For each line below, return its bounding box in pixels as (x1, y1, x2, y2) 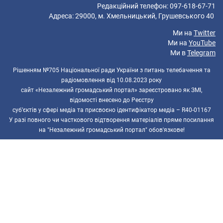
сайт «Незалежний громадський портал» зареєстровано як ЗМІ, (21, 87, 202, 94)
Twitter (194, 29, 216, 37)
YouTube (189, 39, 216, 47)
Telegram (187, 49, 216, 57)
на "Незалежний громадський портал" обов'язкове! (38, 126, 185, 133)
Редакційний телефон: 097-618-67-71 (79, 2, 216, 10)
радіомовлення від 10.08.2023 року (61, 77, 162, 84)
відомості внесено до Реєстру (69, 97, 154, 104)
